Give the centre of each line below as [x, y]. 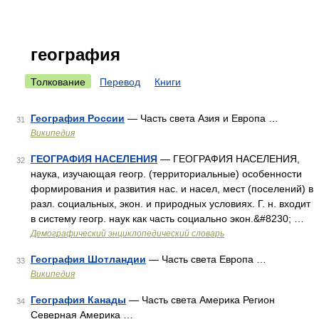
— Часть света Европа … [206, 259]
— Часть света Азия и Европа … [202, 118]
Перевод [120, 82]
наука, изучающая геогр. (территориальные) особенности [166, 174]
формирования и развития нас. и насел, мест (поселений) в [172, 189]
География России [78, 118]
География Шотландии [88, 259]
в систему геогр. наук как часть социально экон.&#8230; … [167, 219]
